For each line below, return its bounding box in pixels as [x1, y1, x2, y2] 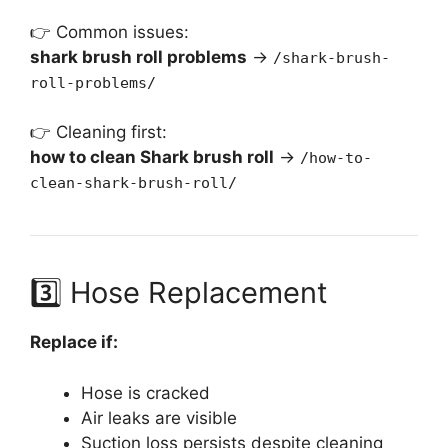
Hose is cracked [81, 382, 210, 403]
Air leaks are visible [81, 407, 237, 428]
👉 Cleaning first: [30, 122, 167, 143]
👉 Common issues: [30, 21, 189, 42]
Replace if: [30, 332, 118, 353]
